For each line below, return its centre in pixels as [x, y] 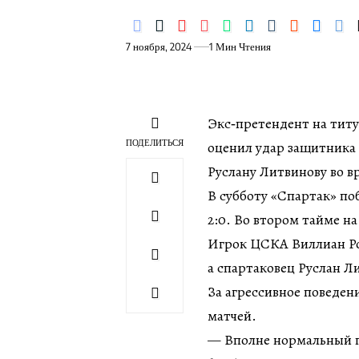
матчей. [232, 316]
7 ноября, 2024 [159, 47]
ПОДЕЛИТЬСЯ [155, 143]
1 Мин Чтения [240, 47]
